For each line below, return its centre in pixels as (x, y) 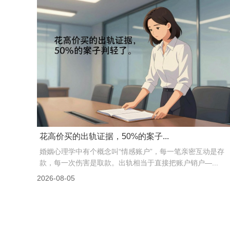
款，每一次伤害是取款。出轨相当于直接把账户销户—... (129, 163)
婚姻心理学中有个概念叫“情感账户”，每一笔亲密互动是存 (132, 152)
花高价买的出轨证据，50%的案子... (104, 137)
